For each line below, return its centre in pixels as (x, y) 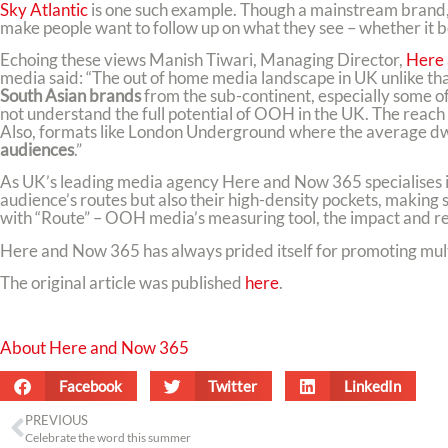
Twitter (232, 386)
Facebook (90, 386)
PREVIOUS (56, 420)
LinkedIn (372, 386)
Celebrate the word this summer (108, 438)
